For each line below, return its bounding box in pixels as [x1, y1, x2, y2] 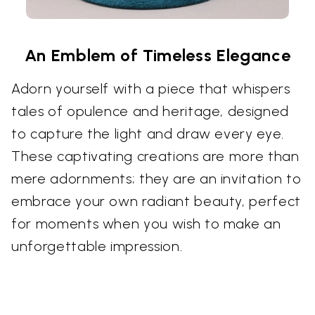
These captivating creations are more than [11, 147, 300, 165]
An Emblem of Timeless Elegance [24, 44, 291, 65]
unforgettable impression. [11, 237, 183, 255]
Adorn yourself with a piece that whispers [11, 79, 290, 97]
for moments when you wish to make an [11, 214, 281, 232]
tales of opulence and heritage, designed [11, 102, 289, 120]
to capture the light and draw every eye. [11, 124, 284, 142]
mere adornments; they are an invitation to [11, 169, 302, 187]
